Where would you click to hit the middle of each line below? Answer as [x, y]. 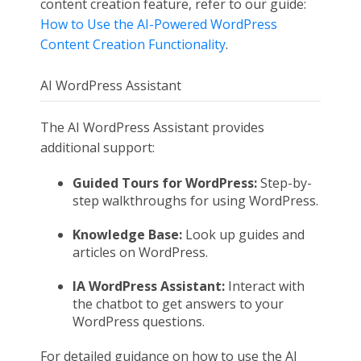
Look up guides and [243, 234]
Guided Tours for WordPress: [166, 183]
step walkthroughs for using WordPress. [195, 201]
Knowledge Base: [127, 234]
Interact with [266, 286]
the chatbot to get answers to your [178, 304]
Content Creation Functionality [133, 44]
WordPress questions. [139, 322]
